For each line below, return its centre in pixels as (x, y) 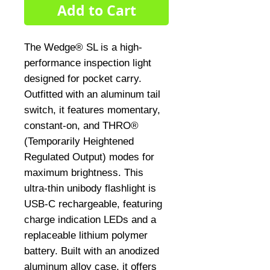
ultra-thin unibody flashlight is (90, 188)
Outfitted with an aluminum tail (92, 94)
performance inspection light (88, 63)
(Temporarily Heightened (79, 141)
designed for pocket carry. (83, 79)
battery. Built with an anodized (92, 251)
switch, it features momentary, (92, 110)
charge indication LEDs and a (90, 220)
